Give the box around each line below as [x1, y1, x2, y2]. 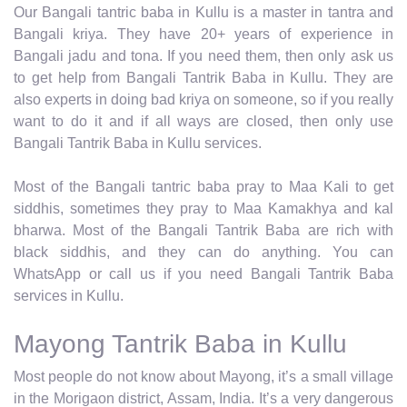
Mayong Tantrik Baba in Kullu [14, 329, 347, 358]
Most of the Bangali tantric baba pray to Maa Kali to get [14, 178, 393, 194]
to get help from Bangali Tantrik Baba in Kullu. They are [14, 69, 393, 85]
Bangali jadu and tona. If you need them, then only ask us [14, 47, 393, 64]
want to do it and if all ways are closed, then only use [14, 113, 393, 129]
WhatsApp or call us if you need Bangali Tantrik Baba [14, 265, 393, 282]
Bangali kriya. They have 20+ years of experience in [14, 25, 393, 42]
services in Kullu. [14, 287, 124, 303]
